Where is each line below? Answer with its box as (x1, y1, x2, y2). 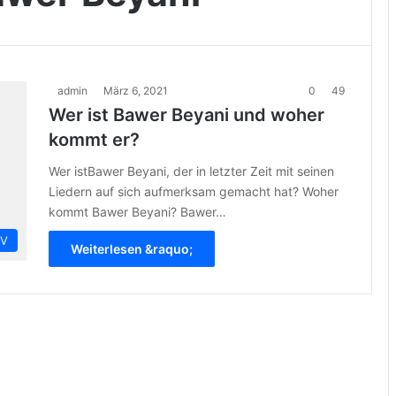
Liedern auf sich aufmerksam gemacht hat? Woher (49, 184, 339, 199)
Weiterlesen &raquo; (71, 241, 193, 256)
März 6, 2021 (103, 84, 168, 97)
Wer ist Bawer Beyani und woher (49, 104, 324, 126)
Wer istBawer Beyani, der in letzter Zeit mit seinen (49, 164, 334, 179)
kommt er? (49, 129, 140, 150)
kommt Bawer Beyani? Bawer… (49, 204, 226, 219)
